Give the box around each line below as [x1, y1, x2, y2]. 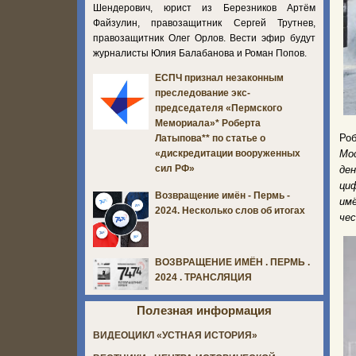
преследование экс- [155, 87, 250, 99]
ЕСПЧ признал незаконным [155, 72, 284, 84]
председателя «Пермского [155, 103, 282, 114]
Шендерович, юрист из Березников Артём [93, 2, 315, 14]
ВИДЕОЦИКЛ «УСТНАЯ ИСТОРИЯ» [93, 330, 257, 342]
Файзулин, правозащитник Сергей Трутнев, [93, 17, 315, 29]
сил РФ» [155, 163, 195, 175]
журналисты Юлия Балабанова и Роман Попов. [93, 47, 309, 59]
